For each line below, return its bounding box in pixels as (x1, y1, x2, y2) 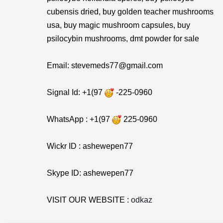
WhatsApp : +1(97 (47, 115, 112, 123)
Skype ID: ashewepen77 (47, 169, 133, 177)
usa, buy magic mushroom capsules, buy (47, 21, 190, 29)
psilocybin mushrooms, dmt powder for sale (47, 34, 199, 43)
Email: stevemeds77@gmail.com (47, 61, 163, 70)
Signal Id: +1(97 (47, 88, 105, 97)
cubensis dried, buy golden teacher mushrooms (47, 7, 214, 16)
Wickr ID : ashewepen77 (47, 142, 133, 150)
